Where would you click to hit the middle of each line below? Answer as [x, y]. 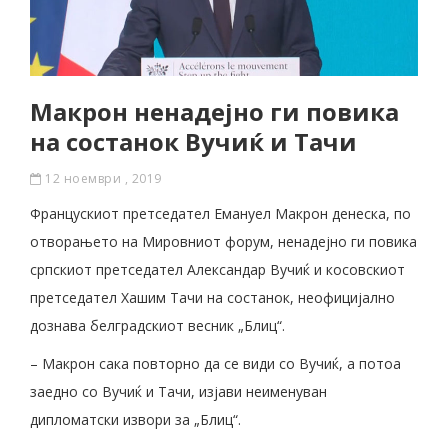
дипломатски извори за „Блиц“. [135, 420]
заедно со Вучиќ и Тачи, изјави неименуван [178, 392]
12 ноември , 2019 [101, 179]
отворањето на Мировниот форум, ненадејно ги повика [223, 242]
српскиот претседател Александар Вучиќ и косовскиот [217, 270]
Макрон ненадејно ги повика [214, 112]
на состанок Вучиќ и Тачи [193, 142]
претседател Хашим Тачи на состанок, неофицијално [212, 298]
